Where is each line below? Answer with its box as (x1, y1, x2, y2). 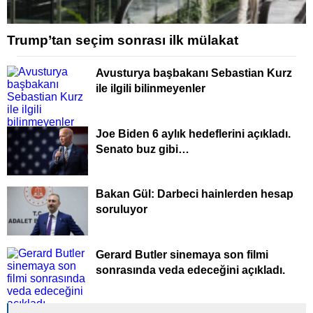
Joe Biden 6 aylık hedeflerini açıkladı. (96, 127, 291, 140)
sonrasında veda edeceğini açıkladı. (96, 263, 285, 276)
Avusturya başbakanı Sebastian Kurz (96, 67, 292, 79)
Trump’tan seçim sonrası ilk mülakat (7, 33, 238, 48)
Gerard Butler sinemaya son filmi (96, 248, 268, 261)
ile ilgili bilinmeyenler (96, 82, 205, 94)
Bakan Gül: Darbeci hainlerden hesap (96, 188, 293, 200)
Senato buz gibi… (96, 143, 189, 155)
